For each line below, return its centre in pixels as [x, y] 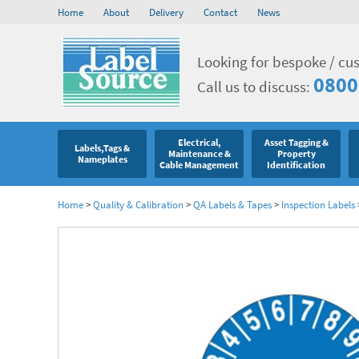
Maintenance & [199, 154]
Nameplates [102, 159]
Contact [220, 12]
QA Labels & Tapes [232, 204]
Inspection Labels [318, 204]
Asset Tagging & [296, 143]
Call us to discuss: [256, 87]
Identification [296, 165]
